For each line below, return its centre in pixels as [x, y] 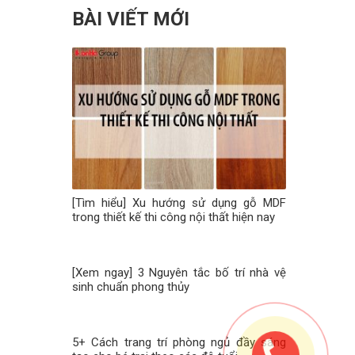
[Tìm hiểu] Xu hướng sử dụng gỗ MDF [179, 203]
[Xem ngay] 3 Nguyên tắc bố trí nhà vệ [179, 273]
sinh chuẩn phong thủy [131, 287]
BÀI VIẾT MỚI [131, 19]
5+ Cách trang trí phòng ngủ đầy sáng [179, 343]
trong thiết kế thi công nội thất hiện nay [174, 218]
